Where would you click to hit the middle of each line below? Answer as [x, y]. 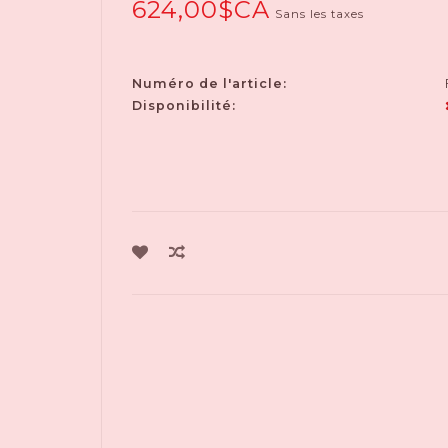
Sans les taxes [319, 14]
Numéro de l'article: [209, 83]
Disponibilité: [183, 105]
